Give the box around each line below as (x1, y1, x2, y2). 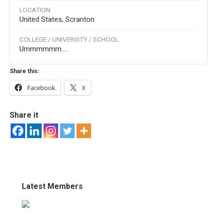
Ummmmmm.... (19, 45, 67, 54)
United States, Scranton (19, 15, 94, 24)
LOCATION (19, 6, 50, 14)
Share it (10, 110, 38, 120)
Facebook (27, 83, 55, 93)
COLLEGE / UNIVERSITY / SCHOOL (19, 35, 119, 44)
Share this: (10, 68, 39, 75)
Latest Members (22, 182, 83, 191)
